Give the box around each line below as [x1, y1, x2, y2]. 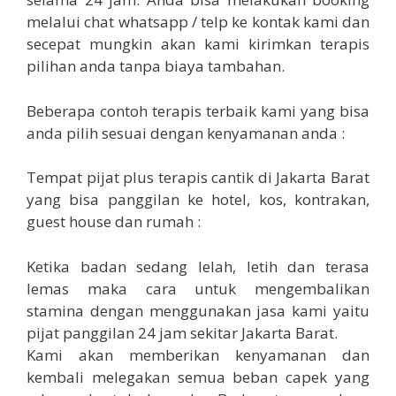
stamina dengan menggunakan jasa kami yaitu [27, 300, 369, 321]
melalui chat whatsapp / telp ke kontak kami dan [27, 11, 369, 33]
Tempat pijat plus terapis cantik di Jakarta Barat [27, 167, 369, 188]
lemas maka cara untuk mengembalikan [27, 278, 369, 299]
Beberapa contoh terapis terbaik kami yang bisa [27, 100, 369, 121]
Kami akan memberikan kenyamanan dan [27, 344, 369, 365]
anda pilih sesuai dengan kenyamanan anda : [27, 122, 345, 143]
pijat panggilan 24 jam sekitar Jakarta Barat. [27, 322, 338, 343]
